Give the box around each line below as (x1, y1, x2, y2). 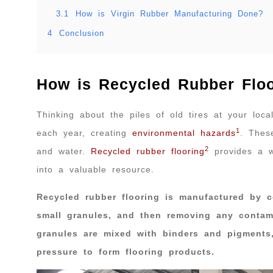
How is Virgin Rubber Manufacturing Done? (76, 10, 263, 19)
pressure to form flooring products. (37, 246, 214, 257)
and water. (37, 146, 91, 157)
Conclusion (59, 29, 104, 38)
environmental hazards (132, 128, 236, 138)
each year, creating (37, 128, 132, 138)
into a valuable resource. (37, 165, 154, 175)
